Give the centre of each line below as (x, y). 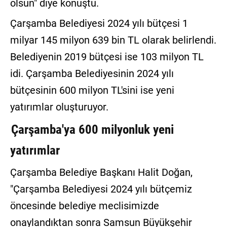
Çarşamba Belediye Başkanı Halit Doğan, (101, 173)
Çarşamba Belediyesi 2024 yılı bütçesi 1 (99, 24)
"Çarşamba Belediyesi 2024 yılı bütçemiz (101, 189)
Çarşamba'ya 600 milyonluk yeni (92, 130)
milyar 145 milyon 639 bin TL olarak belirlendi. (113, 40)
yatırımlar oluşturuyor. (59, 107)
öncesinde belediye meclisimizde (84, 206)
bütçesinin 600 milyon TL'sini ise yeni (92, 90)
